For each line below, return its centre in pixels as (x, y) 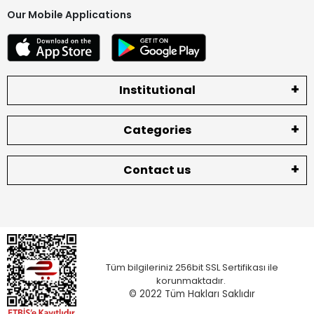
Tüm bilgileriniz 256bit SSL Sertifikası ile (192, 267)
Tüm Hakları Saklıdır (210, 294)
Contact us (157, 170)
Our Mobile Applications (69, 14)
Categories (157, 130)
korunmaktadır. (192, 280)
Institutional (157, 90)
